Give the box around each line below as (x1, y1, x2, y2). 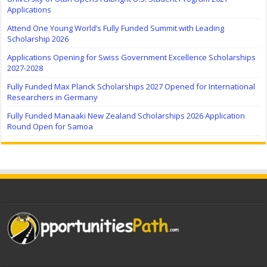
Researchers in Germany (7, 91, 98, 103)
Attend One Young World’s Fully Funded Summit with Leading (7, 22, 225, 33)
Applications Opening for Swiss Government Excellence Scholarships (7, 51, 256, 63)
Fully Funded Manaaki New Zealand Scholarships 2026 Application (7, 110, 246, 121)
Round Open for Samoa (7, 120, 94, 132)
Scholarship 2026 (7, 33, 69, 44)
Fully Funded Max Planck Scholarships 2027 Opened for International (7, 80, 256, 92)
